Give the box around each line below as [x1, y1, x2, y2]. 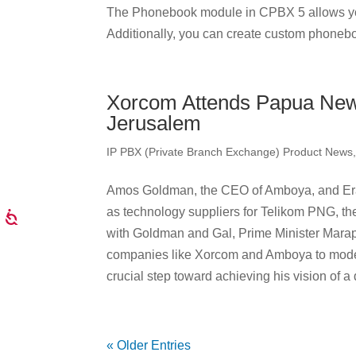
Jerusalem [106, 111, 202, 135]
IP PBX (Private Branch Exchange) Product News [106, 145, 354, 158]
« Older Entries [106, 339, 192, 352]
